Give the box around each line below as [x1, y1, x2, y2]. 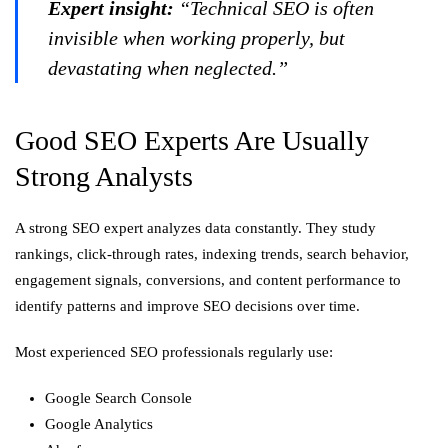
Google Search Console [45, 390, 192, 406]
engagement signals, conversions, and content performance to [15, 272, 401, 288]
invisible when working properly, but [48, 27, 345, 49]
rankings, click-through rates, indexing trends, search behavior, [15, 246, 409, 262]
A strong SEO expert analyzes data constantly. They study [15, 220, 376, 236]
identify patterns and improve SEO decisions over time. [15, 298, 360, 314]
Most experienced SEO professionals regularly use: [15, 344, 333, 360]
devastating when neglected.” [48, 57, 288, 79]
